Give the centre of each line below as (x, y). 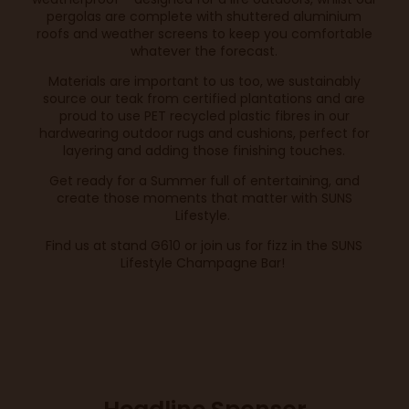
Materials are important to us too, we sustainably (204, 82)
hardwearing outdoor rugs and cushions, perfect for (204, 134)
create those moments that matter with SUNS (204, 199)
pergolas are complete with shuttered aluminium (204, 17)
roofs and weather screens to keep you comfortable (204, 34)
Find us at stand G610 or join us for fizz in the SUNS (204, 246)
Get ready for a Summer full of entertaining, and (204, 181)
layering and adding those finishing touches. (204, 151)
